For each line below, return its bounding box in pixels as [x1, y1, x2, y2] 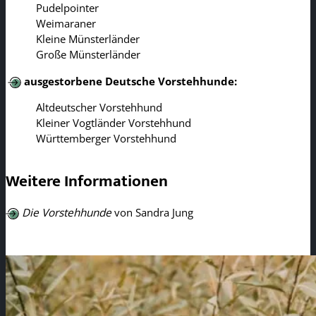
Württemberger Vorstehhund [36, 130, 176, 145]
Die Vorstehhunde [21, 205, 111, 220]
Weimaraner [36, 16, 96, 31]
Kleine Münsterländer [36, 32, 140, 47]
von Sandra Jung [111, 205, 193, 220]
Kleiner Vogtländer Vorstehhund [36, 115, 191, 130]
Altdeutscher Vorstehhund [36, 99, 162, 114]
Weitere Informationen [6, 167, 168, 195]
